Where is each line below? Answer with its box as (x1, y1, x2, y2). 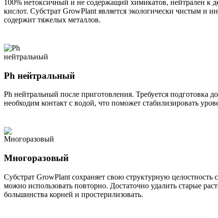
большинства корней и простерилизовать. (4, 190, 143, 199)
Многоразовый (4, 153, 69, 163)
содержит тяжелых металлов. (4, 16, 101, 24)
